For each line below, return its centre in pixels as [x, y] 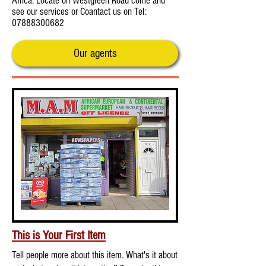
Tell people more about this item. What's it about [95, 255]
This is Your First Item [59, 236]
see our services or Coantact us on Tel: [79, 12]
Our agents [95, 54]
